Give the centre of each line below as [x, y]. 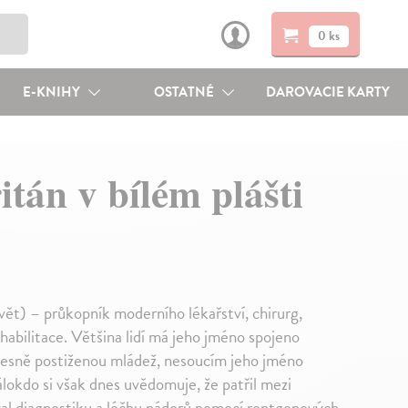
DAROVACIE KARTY [328, 92]
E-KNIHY [52, 92]
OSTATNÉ [186, 92]
